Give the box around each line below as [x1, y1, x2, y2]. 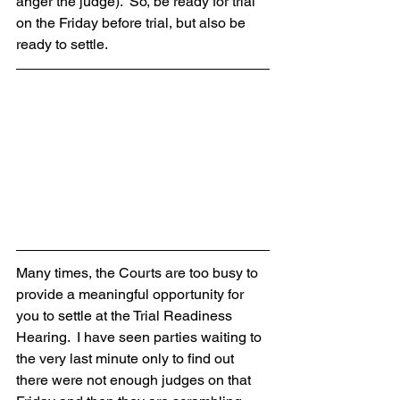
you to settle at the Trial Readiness [16, 307, 236, 325]
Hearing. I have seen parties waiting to [16, 329, 265, 346]
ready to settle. [16, 36, 108, 54]
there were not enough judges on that [16, 371, 254, 389]
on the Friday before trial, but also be [16, 14, 249, 32]
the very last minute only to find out [16, 350, 237, 368]
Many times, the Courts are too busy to [16, 264, 262, 282]
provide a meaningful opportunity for [16, 286, 247, 304]
